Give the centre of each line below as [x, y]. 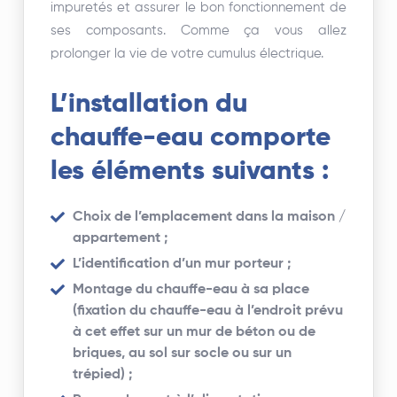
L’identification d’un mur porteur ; [182, 265]
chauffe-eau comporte [191, 139]
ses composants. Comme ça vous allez [198, 31]
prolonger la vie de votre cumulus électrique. [187, 54]
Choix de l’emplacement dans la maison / [210, 218]
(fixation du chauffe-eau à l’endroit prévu [208, 311]
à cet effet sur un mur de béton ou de [195, 333]
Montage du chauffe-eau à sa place [191, 290]
